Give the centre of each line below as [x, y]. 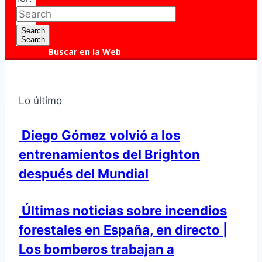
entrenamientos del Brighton [109, 155]
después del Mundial [84, 174]
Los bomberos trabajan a [96, 249]
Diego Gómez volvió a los [101, 135]
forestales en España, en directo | [123, 230]
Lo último [40, 101]
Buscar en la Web [85, 52]
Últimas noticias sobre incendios [124, 210]
